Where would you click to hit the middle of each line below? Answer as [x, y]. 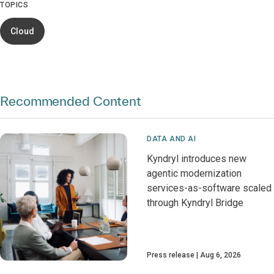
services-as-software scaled [209, 188]
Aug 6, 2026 [220, 255]
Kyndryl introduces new [197, 159]
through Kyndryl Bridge [195, 203]
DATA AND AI [172, 139]
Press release [171, 255]
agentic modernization [194, 173]
